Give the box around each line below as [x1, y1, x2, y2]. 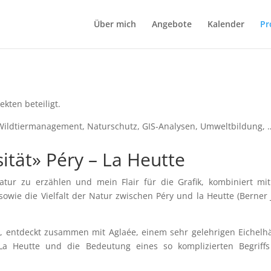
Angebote [151, 18, 192, 30]
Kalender [207, 18, 244, 30]
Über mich [93, 18, 136, 30]
